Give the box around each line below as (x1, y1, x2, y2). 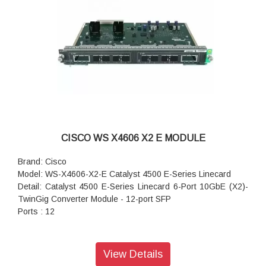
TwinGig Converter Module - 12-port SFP (18, 194, 171, 204)
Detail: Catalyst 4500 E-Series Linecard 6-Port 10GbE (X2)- (18, 182, 248, 192)
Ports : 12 (18, 207, 55, 217)
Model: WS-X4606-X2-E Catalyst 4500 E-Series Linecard (18, 169, 231, 179)
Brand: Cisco (18, 157, 66, 167)
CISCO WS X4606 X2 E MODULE (61, 133, 205, 144)
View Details (103, 248, 163, 261)
